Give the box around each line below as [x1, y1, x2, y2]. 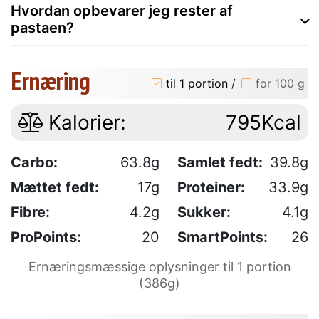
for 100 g [256, 76, 305, 91]
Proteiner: [177, 178, 245, 196]
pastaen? [11, 19, 74, 36]
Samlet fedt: [177, 153, 263, 171]
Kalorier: [43, 110, 126, 135]
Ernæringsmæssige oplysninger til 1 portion [28, 258, 291, 274]
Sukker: [177, 203, 231, 221]
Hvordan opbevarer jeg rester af [11, 1, 233, 19]
